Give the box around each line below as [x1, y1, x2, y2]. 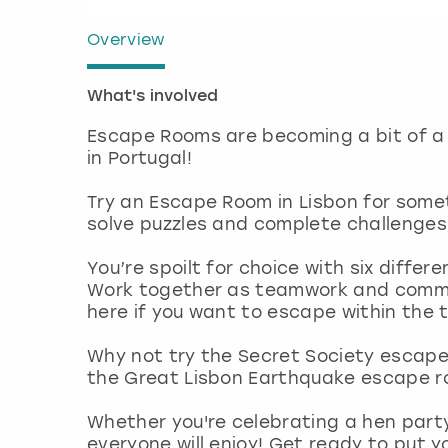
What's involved [87, 88, 218, 105]
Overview [87, 29, 165, 49]
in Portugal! [87, 147, 192, 168]
